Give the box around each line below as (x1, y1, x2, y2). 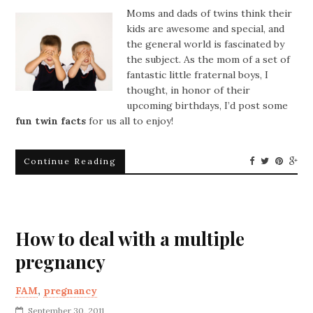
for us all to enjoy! (86, 114, 174, 127)
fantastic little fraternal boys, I (126, 68, 269, 81)
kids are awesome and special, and (126, 22, 285, 35)
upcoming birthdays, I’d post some (126, 99, 289, 112)
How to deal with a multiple (15, 226, 245, 251)
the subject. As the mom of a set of (126, 52, 291, 66)
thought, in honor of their (126, 83, 251, 96)
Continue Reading (24, 155, 117, 166)
